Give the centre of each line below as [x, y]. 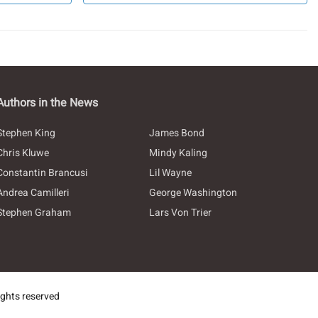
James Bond [176, 133]
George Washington [193, 193]
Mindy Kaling [178, 153]
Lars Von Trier [180, 213]
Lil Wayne [170, 173]
